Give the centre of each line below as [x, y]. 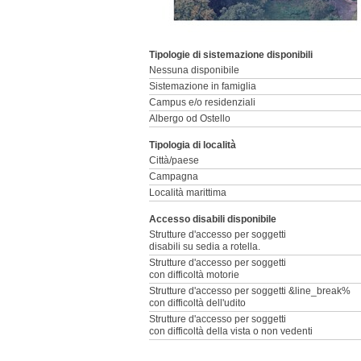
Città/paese [174, 160]
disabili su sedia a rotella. [205, 247]
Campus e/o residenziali [202, 102]
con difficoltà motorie [194, 275]
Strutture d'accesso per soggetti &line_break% [250, 291]
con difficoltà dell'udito [197, 303]
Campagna [174, 176]
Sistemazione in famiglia [203, 86]
